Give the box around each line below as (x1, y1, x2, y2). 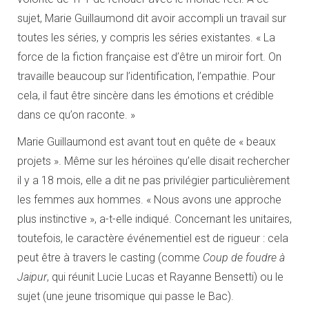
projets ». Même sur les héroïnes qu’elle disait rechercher (17, 154, 290, 168)
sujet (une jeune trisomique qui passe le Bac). (17, 289, 234, 303)
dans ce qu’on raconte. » (17, 108, 135, 121)
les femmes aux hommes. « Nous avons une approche (17, 192, 281, 206)
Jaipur (17, 270, 47, 283)
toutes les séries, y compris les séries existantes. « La (17, 30, 275, 44)
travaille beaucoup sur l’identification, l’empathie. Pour (17, 69, 275, 83)
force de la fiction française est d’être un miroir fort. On (17, 50, 281, 63)
